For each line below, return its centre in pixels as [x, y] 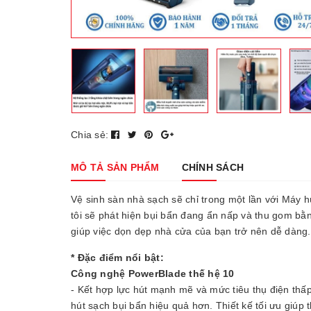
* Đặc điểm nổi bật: [117, 257]
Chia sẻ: [90, 134]
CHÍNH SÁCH [212, 167]
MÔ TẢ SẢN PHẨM [115, 167]
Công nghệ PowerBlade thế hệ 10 [153, 273]
